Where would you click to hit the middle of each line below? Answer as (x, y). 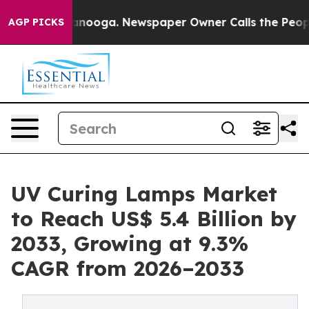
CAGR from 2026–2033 (128, 268)
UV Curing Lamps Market (144, 194)
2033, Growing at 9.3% (130, 243)
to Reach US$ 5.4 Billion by (154, 219)
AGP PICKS (36, 22)
